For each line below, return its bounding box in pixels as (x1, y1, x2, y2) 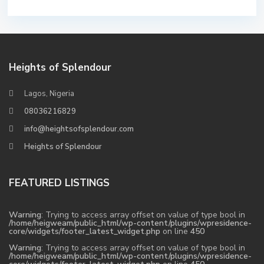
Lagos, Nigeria (24, 88, 74, 99)
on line (160, 226, 190, 237)
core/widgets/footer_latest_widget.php (9, 226, 160, 237)
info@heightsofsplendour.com (24, 124, 134, 134)
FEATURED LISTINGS (9, 176, 110, 190)
